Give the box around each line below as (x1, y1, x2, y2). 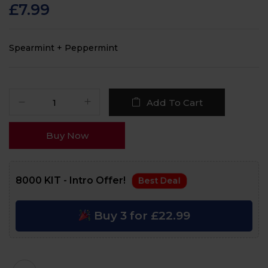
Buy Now (45, 130, 89, 141)
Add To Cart (146, 97, 203, 108)
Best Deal (137, 175, 182, 186)
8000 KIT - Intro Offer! (16, 175, 128, 186)
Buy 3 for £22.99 (90, 209, 190, 223)
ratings (9, 7, 28, 15)
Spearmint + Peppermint (9, 42, 118, 53)
